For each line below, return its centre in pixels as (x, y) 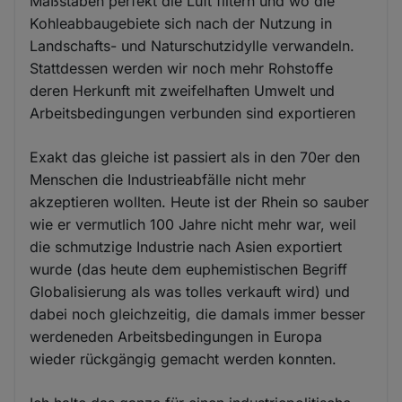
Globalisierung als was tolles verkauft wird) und (190, 291)
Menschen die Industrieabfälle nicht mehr (168, 179)
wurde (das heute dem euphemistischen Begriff (189, 269)
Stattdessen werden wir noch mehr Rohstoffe (182, 68)
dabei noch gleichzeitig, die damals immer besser (198, 314)
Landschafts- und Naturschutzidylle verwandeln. (192, 45)
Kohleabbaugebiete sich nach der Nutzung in (181, 23)
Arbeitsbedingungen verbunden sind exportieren (193, 113)
